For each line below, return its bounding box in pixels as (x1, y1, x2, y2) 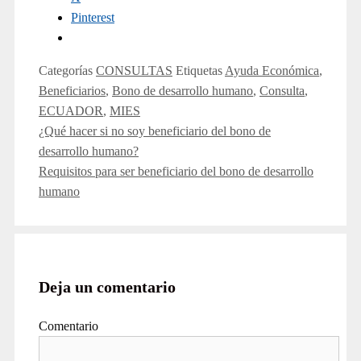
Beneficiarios (39, 84, 106, 98)
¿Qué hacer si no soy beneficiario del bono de (39, 124, 271, 139)
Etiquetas (176, 64, 225, 78)
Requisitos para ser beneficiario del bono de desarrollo (39, 164, 313, 179)
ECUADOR (39, 104, 103, 118)
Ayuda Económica (225, 64, 319, 78)
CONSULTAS (96, 64, 172, 78)
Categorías (39, 64, 96, 78)
